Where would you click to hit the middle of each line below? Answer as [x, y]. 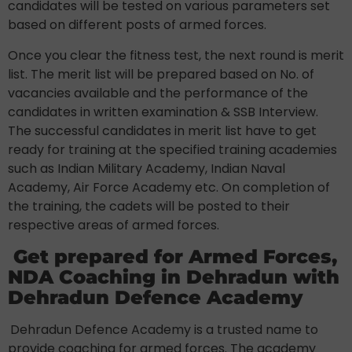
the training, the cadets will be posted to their [149, 206]
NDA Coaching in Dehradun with [174, 277]
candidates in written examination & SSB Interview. [163, 112]
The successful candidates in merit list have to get [162, 130]
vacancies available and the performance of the [158, 93]
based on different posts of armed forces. [137, 24]
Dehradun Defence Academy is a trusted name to [164, 329]
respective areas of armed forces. [114, 225]
